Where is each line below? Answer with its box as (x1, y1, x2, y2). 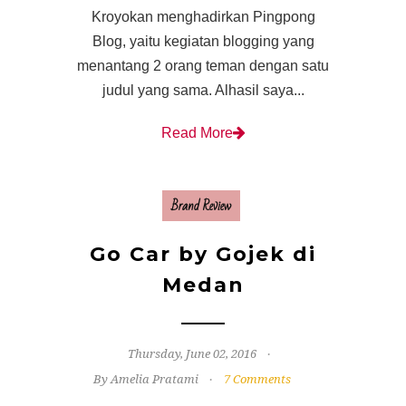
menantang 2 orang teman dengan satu (77, 58, 329, 74)
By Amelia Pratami (93, 372, 198, 387)
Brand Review (170, 193, 231, 219)
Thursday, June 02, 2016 (128, 347, 256, 362)
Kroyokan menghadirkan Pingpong (91, 9, 315, 25)
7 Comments (224, 372, 291, 387)
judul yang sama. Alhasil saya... (101, 82, 304, 99)
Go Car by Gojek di (90, 242, 316, 267)
